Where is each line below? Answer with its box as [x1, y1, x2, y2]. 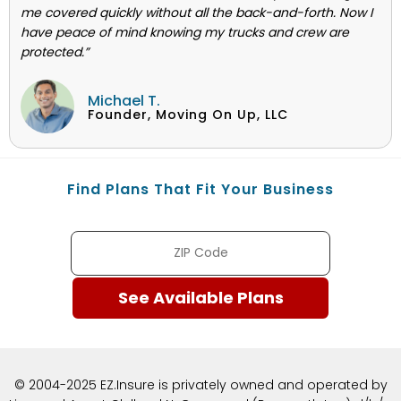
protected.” [21, 42, 89, 61]
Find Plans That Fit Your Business [67, 178, 334, 200]
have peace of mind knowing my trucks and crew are [21, 22, 349, 41]
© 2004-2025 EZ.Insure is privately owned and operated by [13, 375, 388, 394]
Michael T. [88, 90, 160, 111]
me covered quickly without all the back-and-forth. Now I [21, 3, 372, 21]
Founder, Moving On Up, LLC [88, 105, 288, 124]
